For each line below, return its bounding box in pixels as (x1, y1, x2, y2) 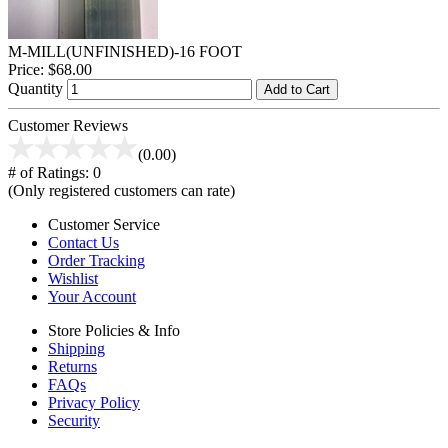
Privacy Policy (48, 393, 140, 411)
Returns (48, 357, 97, 375)
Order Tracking (48, 251, 145, 269)
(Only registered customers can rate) (8, 181, 235, 199)
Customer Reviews (8, 116, 128, 134)
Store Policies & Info (48, 321, 180, 339)
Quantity (8, 79, 63, 97)
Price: (8, 60, 44, 78)
